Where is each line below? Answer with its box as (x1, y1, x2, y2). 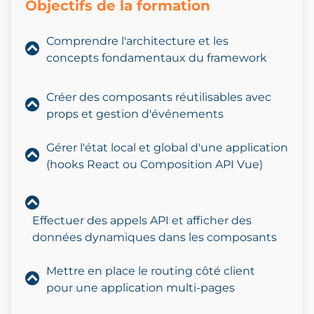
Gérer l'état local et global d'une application (46, 141, 288, 155)
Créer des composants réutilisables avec (46, 90, 271, 104)
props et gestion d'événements (46, 107, 224, 121)
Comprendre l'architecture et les (46, 34, 228, 48)
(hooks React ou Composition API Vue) (46, 158, 263, 172)
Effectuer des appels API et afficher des (32, 214, 252, 228)
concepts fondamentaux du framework (46, 51, 267, 65)
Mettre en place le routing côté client (46, 264, 255, 278)
